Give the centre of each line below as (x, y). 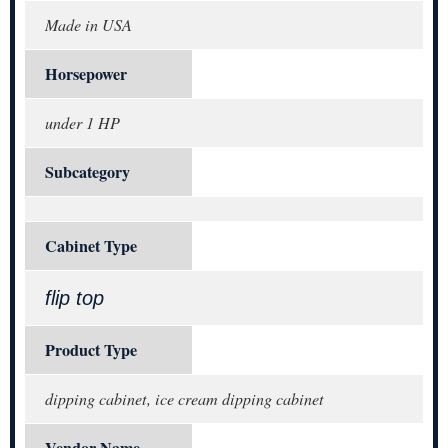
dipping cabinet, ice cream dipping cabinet (184, 398)
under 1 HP (82, 122)
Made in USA (88, 24)
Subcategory (87, 171)
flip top (74, 297)
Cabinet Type (91, 245)
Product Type (91, 349)
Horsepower (86, 73)
